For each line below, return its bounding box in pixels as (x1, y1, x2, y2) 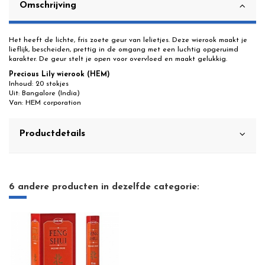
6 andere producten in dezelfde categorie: (9, 182, 199, 192)
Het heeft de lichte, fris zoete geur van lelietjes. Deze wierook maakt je (9, 37, 247, 44)
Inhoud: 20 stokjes (9, 80, 69, 88)
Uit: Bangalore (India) (9, 89, 80, 97)
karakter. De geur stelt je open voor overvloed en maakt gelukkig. (9, 56, 227, 63)
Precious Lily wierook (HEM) (9, 70, 110, 78)
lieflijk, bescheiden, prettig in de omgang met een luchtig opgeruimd (9, 46, 238, 54)
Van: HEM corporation (9, 99, 81, 106)
